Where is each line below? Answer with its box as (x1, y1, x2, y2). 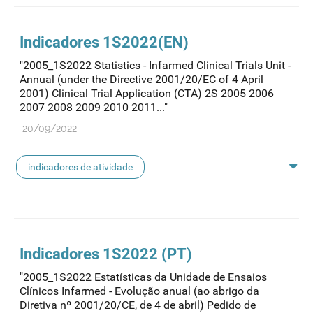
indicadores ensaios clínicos (28, 199, 148, 211)
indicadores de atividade (28, 161, 133, 173)
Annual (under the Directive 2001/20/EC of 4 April (20, 73, 263, 87)
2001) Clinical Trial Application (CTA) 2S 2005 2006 (20, 87, 274, 101)
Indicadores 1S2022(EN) (20, 34, 189, 52)
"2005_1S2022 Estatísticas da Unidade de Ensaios (20, 270, 267, 284)
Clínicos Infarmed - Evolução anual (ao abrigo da (20, 284, 259, 298)
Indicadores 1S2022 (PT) (20, 245, 192, 263)
